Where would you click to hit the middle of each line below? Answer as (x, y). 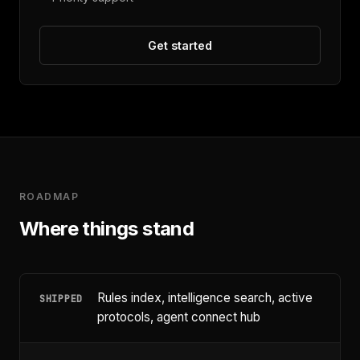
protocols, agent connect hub (179, 317)
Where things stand (107, 229)
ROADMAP (49, 197)
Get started (180, 46)
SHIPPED (61, 299)
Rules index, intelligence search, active (205, 298)
